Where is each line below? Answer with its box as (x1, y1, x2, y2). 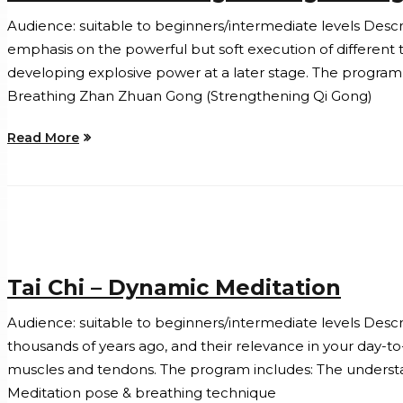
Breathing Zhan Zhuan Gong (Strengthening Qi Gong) (7, 87, 372, 105)
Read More (7, 130, 79, 147)
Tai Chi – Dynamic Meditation (7, 274, 341, 301)
